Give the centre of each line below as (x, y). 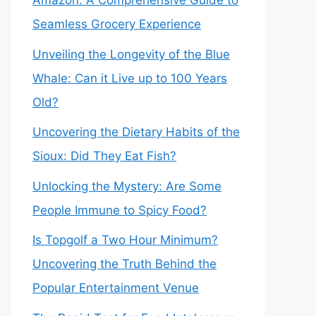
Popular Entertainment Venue (116, 288)
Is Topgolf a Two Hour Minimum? (125, 240)
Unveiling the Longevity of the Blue (131, 54)
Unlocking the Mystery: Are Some (127, 186)
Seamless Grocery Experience (117, 24)
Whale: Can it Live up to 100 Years (130, 78)
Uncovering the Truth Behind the (124, 264)
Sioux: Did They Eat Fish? (104, 156)
